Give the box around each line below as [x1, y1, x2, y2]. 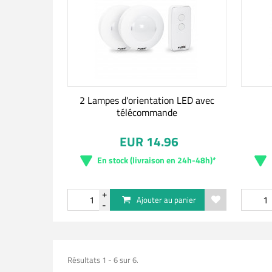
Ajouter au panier [136, 194, 196, 206]
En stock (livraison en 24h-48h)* [97, 154, 216, 166]
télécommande [116, 105, 177, 120]
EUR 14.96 [120, 132, 179, 151]
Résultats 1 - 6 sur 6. [67, 254, 138, 266]
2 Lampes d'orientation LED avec [79, 93, 214, 107]
